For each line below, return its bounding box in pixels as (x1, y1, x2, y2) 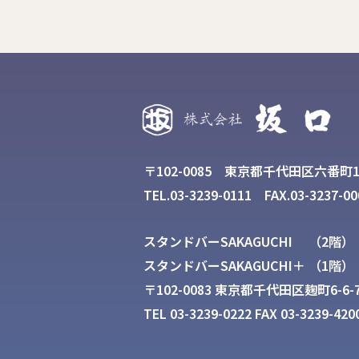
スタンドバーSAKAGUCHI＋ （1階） (143, 256, 354, 276)
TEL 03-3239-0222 (143, 304, 252, 324)
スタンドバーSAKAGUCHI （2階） (143, 232, 354, 252)
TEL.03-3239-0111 (143, 185, 252, 204)
